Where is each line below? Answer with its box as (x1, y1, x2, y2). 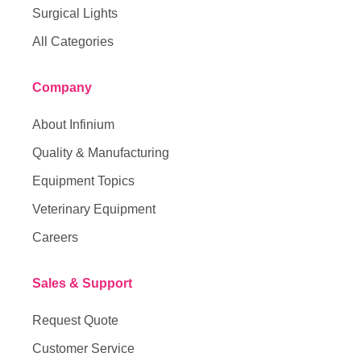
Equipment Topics (32, 173, 135, 188)
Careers (32, 230, 78, 244)
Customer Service (32, 341, 135, 355)
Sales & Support (32, 276, 132, 290)
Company (32, 80, 92, 94)
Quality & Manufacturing (32, 145, 169, 160)
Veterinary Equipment (32, 201, 156, 216)
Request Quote (32, 313, 118, 327)
